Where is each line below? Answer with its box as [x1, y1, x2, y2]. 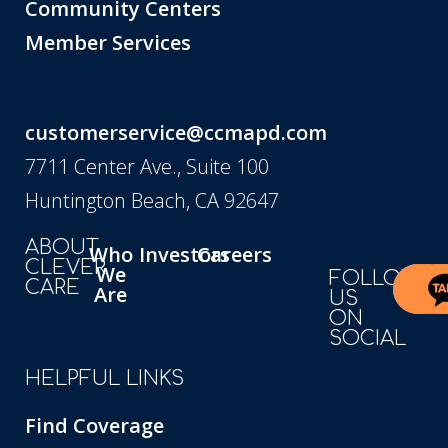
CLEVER [25, 256, 106, 280]
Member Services [25, 29, 191, 57]
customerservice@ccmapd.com [25, 119, 327, 147]
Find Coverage [25, 412, 164, 440]
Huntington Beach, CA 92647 [25, 187, 279, 215]
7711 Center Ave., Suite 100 [25, 153, 269, 181]
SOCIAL [328, 327, 406, 351]
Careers [196, 241, 272, 269]
